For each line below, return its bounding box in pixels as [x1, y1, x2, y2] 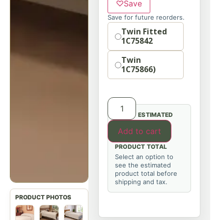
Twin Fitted [121, 26, 167, 37]
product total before [115, 169, 177, 177]
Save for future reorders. [108, 13, 185, 21]
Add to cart [118, 126, 161, 136]
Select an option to [115, 153, 173, 161]
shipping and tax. [115, 178, 167, 186]
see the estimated [115, 161, 171, 169]
